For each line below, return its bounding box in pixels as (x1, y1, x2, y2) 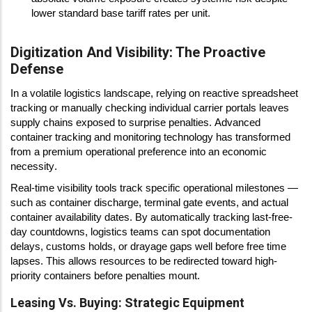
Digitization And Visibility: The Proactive (10, 44, 265, 61)
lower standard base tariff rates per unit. (31, 7, 210, 19)
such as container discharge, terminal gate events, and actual (10, 197, 288, 209)
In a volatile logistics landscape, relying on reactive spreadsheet (10, 87, 298, 99)
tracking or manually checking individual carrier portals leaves (10, 102, 289, 114)
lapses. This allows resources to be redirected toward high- (10, 256, 277, 267)
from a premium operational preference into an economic (10, 146, 267, 157)
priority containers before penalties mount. (10, 270, 200, 282)
